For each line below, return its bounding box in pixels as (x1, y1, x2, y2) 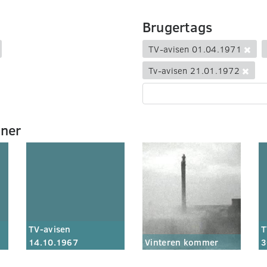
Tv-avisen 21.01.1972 (148, 64, 240, 76)
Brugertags (142, 17, 213, 36)
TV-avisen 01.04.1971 (148, 42, 241, 55)
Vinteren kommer (145, 236, 219, 248)
